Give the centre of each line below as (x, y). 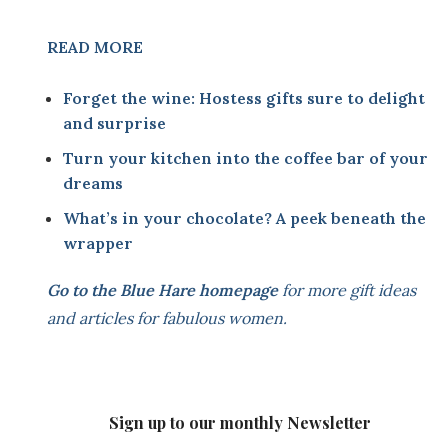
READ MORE (95, 47)
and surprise (114, 123)
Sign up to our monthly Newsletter (240, 423)
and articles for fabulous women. (167, 318)
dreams (93, 183)
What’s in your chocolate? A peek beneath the (244, 218)
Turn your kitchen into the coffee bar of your (245, 158)
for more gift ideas (349, 290)
